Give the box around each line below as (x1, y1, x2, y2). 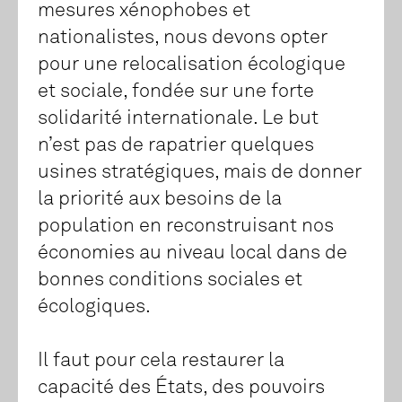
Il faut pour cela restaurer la (38, 351, 284, 371)
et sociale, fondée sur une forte (38, 82, 314, 102)
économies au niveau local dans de (38, 243, 347, 264)
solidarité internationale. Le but (38, 109, 319, 129)
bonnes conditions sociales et (38, 270, 302, 291)
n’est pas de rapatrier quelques (38, 135, 314, 156)
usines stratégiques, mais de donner (38, 162, 362, 183)
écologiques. (38, 297, 151, 318)
